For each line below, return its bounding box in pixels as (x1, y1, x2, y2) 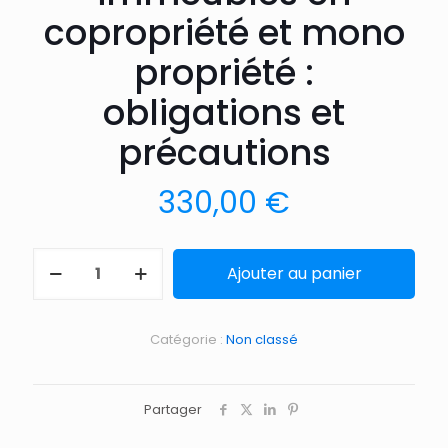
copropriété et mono (43, 7, 405, 57)
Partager (144, 399, 202, 419)
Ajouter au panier (226, 261, 362, 285)
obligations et (103, 87, 345, 137)
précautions (117, 127, 331, 177)
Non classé (226, 329, 298, 349)
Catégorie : (150, 329, 226, 349)
